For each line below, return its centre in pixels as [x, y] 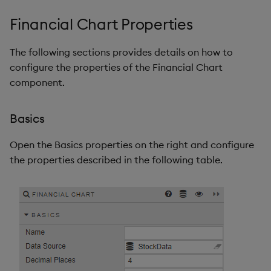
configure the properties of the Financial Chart [116, 67]
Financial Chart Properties [101, 24]
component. [37, 82]
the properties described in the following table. [116, 159]
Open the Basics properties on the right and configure [132, 144]
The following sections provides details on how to [121, 52]
